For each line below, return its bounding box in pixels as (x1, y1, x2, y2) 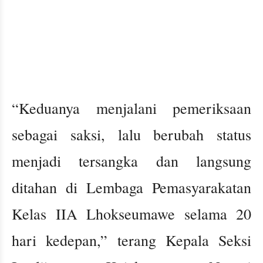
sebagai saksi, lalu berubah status (12, 124, 251, 145)
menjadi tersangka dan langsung (12, 151, 251, 171)
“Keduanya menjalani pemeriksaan (12, 98, 251, 119)
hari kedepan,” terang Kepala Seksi (12, 230, 251, 251)
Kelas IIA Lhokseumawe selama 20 (12, 204, 251, 224)
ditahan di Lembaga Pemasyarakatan (12, 177, 251, 198)
